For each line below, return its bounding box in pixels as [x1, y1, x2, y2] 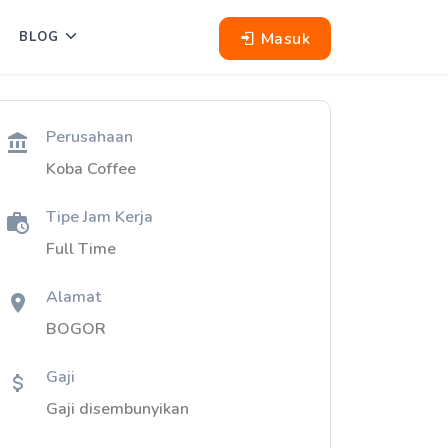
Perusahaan [46, 126, 133, 148]
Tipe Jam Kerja [46, 206, 153, 228]
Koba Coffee [46, 158, 136, 180]
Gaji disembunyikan [46, 398, 189, 420]
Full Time [46, 238, 116, 260]
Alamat [46, 286, 101, 308]
